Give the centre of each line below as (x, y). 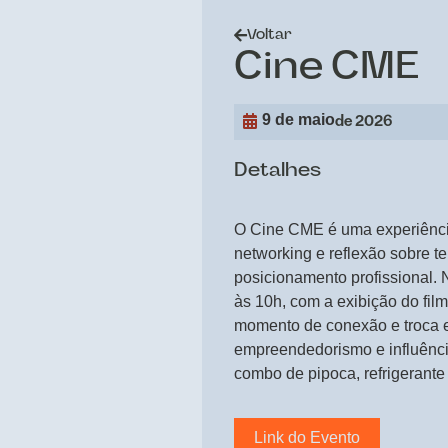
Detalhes (277, 171)
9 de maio (298, 120)
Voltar (269, 36)
